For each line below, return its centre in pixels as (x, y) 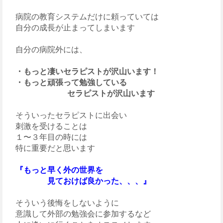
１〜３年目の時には (47, 137)
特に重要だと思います (51, 148)
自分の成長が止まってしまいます (71, 27)
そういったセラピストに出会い (67, 115)
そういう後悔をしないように (63, 203)
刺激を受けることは (47, 126)
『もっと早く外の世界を (59, 170)
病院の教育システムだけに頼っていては (83, 16)
